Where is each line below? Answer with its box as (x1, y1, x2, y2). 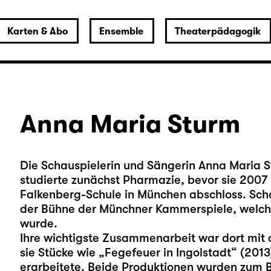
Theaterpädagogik (174, 26, 261, 37)
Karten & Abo (7, 26, 68, 37)
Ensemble (99, 26, 143, 37)
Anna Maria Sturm (19, 109, 240, 139)
